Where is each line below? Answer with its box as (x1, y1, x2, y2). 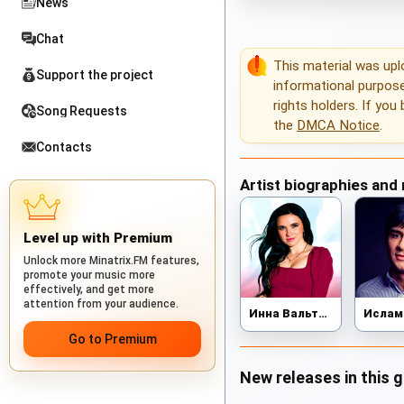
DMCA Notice (297, 117, 380, 134)
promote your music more (23, 269, 155, 281)
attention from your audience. (23, 298, 179, 310)
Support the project (36, 68, 153, 82)
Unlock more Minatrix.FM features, (23, 254, 199, 267)
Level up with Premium (23, 230, 172, 246)
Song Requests (36, 104, 127, 118)
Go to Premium (68, 332, 157, 346)
